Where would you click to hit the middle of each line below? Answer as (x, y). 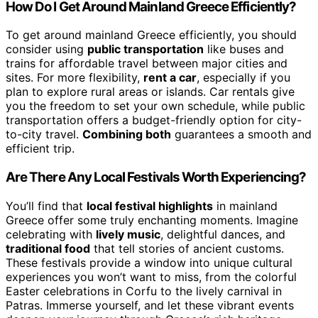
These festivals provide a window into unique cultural (149, 262)
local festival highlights (150, 205)
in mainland (245, 205)
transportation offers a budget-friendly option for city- (154, 120)
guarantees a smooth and (241, 135)
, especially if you (243, 78)
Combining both (127, 135)
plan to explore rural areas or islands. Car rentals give (150, 92)
